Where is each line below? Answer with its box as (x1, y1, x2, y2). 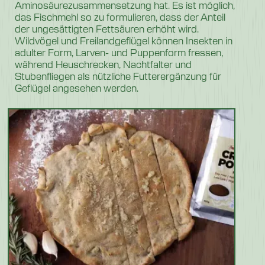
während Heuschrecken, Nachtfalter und (15, 57, 192, 70)
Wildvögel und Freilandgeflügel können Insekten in (15, 33, 232, 47)
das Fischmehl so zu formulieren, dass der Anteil (15, 9, 225, 23)
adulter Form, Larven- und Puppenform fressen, (15, 45, 223, 59)
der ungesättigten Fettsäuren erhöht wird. (15, 21, 199, 35)
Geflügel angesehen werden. (15, 80, 138, 94)
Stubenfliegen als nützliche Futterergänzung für (15, 69, 221, 82)
